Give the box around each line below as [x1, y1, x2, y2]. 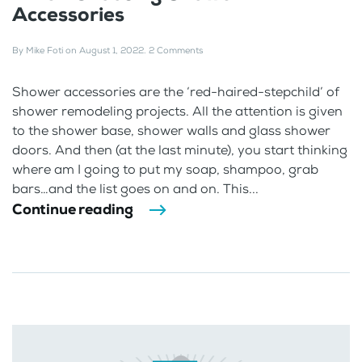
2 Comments [149, 44, 203, 57]
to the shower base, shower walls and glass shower [12, 121, 330, 139]
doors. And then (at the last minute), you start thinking [12, 141, 347, 158]
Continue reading [12, 199, 133, 219]
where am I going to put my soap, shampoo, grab [12, 160, 318, 178]
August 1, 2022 [79, 44, 144, 57]
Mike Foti [26, 44, 63, 57]
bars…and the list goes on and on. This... [12, 179, 259, 197]
